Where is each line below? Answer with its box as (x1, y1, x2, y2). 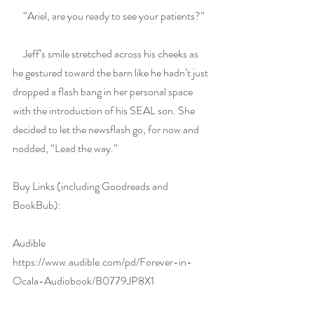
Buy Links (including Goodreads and (13, 178, 170, 195)
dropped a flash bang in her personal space (13, 83, 195, 100)
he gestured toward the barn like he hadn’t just (13, 64, 210, 81)
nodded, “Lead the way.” (13, 140, 118, 157)
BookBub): (13, 197, 61, 214)
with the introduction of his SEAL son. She (13, 102, 197, 119)
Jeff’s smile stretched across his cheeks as (13, 46, 200, 62)
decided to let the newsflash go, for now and (13, 121, 201, 138)
